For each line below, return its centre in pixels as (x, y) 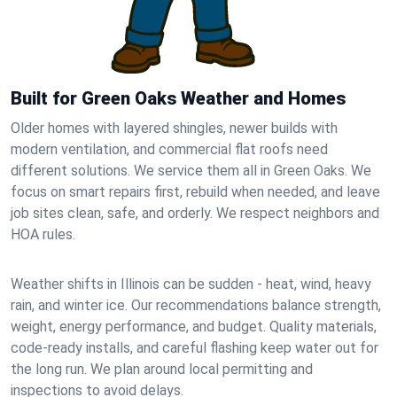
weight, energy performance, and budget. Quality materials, (194, 327)
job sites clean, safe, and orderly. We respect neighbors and (195, 213)
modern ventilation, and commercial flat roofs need (169, 149)
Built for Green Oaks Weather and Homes (178, 98)
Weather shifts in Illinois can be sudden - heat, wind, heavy (191, 284)
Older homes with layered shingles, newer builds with (174, 128)
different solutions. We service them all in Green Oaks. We (191, 171)
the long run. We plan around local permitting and (162, 369)
